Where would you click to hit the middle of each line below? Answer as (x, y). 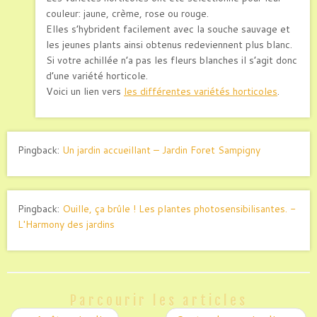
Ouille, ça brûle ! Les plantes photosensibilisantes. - (179, 208)
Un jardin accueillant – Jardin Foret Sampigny (161, 150)
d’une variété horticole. (97, 75)
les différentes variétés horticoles (201, 91)
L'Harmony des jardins (66, 224)
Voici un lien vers (85, 91)
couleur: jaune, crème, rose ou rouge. (127, 13)
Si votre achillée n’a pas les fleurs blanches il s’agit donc (172, 60)
